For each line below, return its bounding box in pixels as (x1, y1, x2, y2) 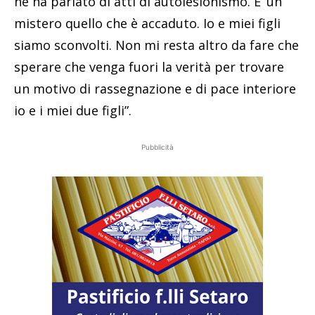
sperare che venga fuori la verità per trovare (14, 58, 284, 76)
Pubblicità (141, 143, 174, 152)
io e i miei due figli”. (14, 102, 131, 120)
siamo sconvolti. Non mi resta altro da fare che (14, 37, 299, 54)
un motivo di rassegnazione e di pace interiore (14, 80, 296, 98)
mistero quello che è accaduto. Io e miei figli (14, 15, 281, 32)
